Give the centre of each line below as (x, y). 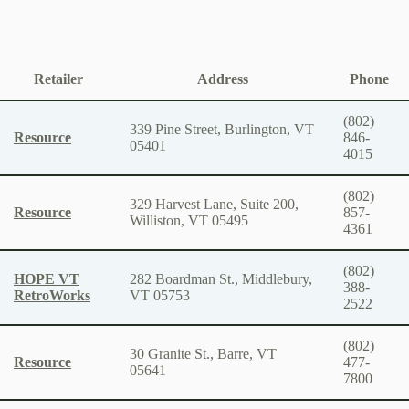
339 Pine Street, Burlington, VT (222, 129)
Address (223, 79)
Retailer (58, 79)
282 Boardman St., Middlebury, (221, 278)
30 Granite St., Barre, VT (203, 353)
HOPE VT (47, 278)
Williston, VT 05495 (189, 220)
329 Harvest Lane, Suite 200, (214, 204)
